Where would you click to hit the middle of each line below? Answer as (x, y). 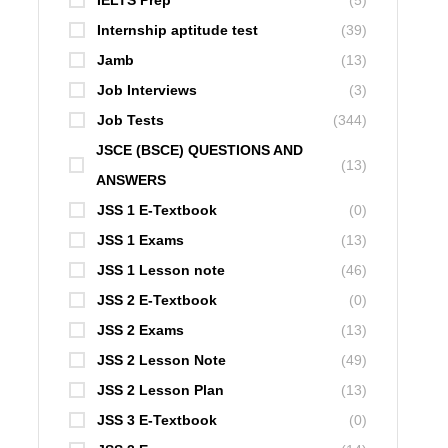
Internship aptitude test (177, 30)
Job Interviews (147, 90)
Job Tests (130, 120)
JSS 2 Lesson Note (161, 360)
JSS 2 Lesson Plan (160, 390)
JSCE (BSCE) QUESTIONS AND (199, 150)
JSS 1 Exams (140, 240)
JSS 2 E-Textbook (157, 300)
